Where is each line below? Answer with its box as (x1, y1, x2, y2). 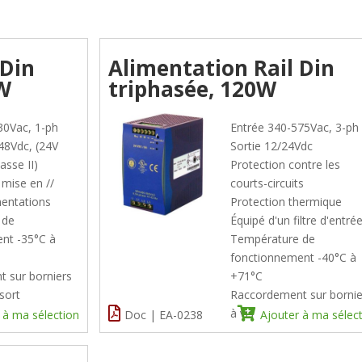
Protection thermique (230, 194, 343, 210)
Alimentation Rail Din (108, 53, 335, 83)
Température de (230, 231, 316, 247)
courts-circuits (230, 175, 305, 192)
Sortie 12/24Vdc (230, 138, 314, 154)
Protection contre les (230, 157, 341, 173)
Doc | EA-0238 (124, 307, 204, 323)
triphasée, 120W (108, 74, 277, 104)
